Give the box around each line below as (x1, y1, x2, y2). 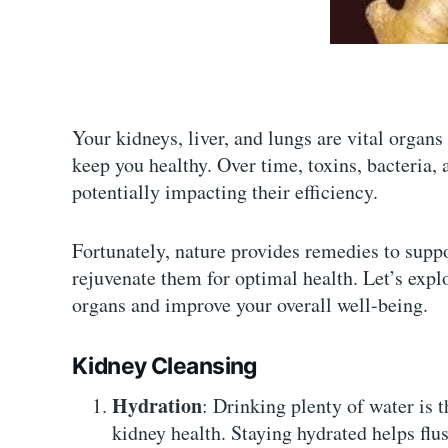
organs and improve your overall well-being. (72, 291, 428, 318)
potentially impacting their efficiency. (72, 178, 378, 205)
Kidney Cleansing (72, 352, 257, 381)
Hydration (112, 390, 202, 420)
